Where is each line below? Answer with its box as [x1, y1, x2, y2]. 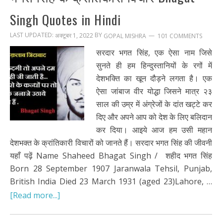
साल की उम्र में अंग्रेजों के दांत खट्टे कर [96, 98, 212, 110]
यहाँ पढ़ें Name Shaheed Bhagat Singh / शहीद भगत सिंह [10, 150, 212, 161]
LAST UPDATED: [10, 31, 55, 40]
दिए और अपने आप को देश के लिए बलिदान [96, 111, 212, 122]
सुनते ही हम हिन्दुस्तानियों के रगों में [96, 59, 212, 71]
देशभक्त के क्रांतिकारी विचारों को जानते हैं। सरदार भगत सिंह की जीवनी [10, 137, 212, 148]
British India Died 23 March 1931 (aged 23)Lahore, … [10, 175, 212, 187]
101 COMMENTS [158, 32, 202, 41]
